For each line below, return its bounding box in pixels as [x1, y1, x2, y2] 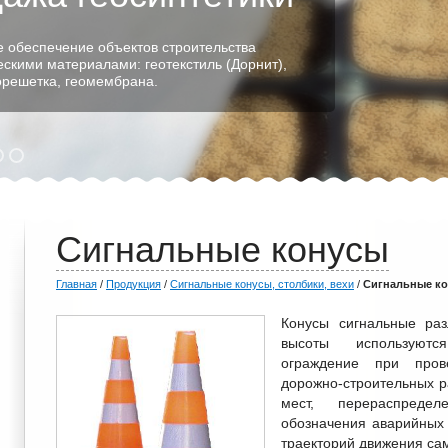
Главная [56, 278, 97, 290]
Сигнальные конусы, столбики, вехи [170, 278, 354, 290]
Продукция [106, 278, 161, 290]
